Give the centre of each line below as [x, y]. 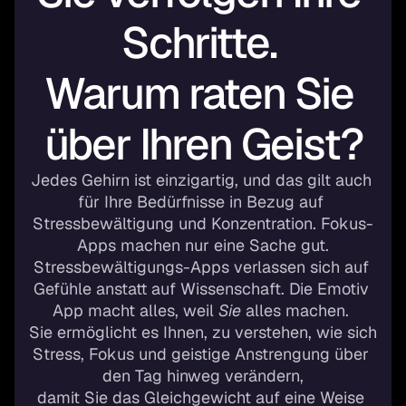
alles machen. [297, 310]
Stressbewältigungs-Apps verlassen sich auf [201, 267]
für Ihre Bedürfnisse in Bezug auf [201, 202]
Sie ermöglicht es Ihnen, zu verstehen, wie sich [203, 332]
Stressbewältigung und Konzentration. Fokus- [203, 223]
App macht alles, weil [135, 310]
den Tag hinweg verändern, [203, 376]
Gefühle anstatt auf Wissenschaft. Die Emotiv [201, 289]
